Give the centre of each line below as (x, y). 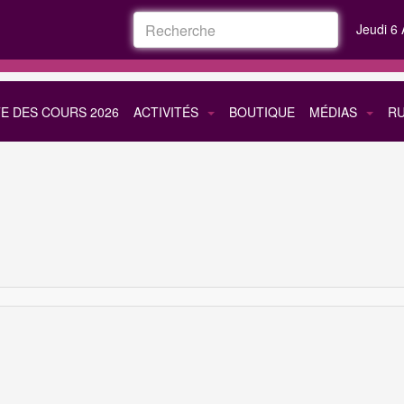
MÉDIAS (333, 111)
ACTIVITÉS (166, 111)
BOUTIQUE (262, 111)
